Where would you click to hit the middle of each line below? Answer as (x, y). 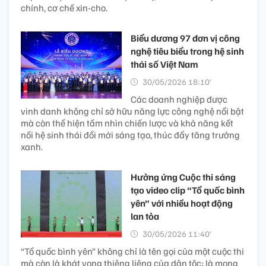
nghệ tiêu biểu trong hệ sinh (187, 51)
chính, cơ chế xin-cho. (64, 7)
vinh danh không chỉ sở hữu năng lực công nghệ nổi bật (132, 111)
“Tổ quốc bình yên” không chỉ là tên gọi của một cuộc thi (132, 251)
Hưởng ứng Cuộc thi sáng (183, 177)
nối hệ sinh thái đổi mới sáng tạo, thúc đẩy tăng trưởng (130, 134)
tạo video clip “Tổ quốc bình (188, 190)
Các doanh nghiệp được (179, 99)
